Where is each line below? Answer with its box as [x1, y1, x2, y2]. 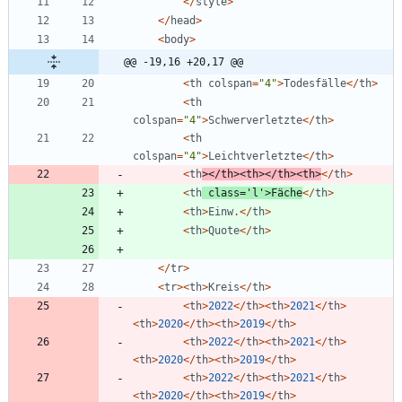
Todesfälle [284, 77, 346, 91]
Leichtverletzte [208, 150, 302, 163]
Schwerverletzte [208, 114, 302, 127]
